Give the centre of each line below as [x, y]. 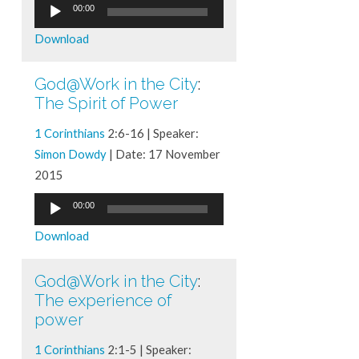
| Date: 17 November [163, 153]
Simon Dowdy [70, 153]
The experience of [103, 300]
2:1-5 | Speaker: [148, 349]
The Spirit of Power [106, 103]
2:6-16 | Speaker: [151, 133]
